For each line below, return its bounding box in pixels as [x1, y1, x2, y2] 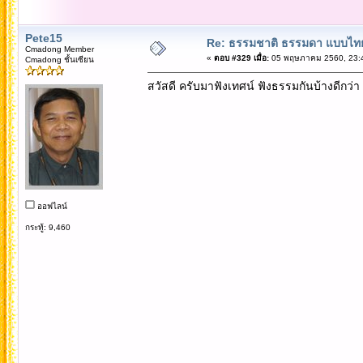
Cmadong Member [24, 44, 94, 53]
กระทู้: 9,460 [24, 222, 70, 232]
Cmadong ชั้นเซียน [24, 54, 94, 64]
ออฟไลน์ [34, 201, 67, 211]
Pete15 [24, 31, 62, 45]
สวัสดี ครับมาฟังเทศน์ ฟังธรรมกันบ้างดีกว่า [147, 79, 360, 92]
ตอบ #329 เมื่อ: [213, 53, 269, 62]
